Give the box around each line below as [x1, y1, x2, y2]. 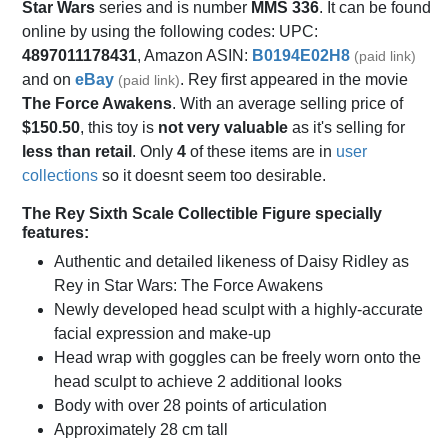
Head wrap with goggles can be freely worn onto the [54, 349, 421, 367]
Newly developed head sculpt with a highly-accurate [54, 301, 423, 319]
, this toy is [80, 119, 158, 137]
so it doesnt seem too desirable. [98, 167, 326, 185]
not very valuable [158, 119, 288, 137]
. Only [132, 143, 177, 161]
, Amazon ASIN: [137, 47, 252, 65]
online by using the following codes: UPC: [22, 23, 318, 41]
